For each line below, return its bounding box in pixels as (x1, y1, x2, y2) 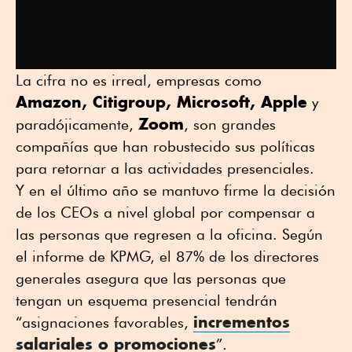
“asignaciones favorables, (16, 313, 193, 332)
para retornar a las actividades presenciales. (16, 159, 314, 178)
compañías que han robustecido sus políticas (16, 137, 315, 156)
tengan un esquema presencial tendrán (16, 291, 277, 310)
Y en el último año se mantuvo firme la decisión (16, 181, 335, 200)
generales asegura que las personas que (16, 269, 286, 288)
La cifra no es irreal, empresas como (16, 71, 262, 90)
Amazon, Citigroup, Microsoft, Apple (16, 92, 307, 112)
